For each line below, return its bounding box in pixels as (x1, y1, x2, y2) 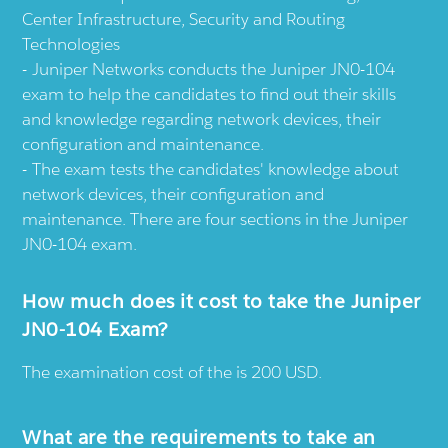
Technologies (22, 32, 121, 55)
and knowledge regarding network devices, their (22, 107, 382, 130)
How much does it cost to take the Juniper (22, 288, 421, 313)
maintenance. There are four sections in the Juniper (22, 207, 409, 230)
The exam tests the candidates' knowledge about (32, 157, 400, 180)
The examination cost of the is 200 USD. (22, 360, 323, 383)
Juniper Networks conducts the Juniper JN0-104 (32, 57, 396, 80)
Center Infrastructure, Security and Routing (22, 7, 346, 30)
